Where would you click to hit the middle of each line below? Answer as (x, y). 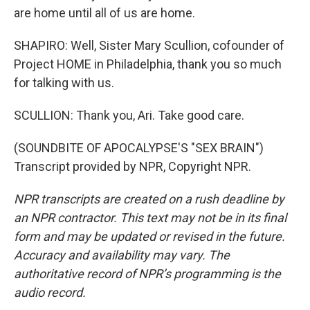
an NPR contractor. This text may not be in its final (150, 218)
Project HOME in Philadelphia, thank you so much (148, 64)
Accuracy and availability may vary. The (122, 255)
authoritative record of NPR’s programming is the (147, 274)
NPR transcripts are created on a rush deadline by (149, 199)
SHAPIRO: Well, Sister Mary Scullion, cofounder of (149, 45)
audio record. (50, 292)
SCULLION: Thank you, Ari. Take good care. (129, 115)
